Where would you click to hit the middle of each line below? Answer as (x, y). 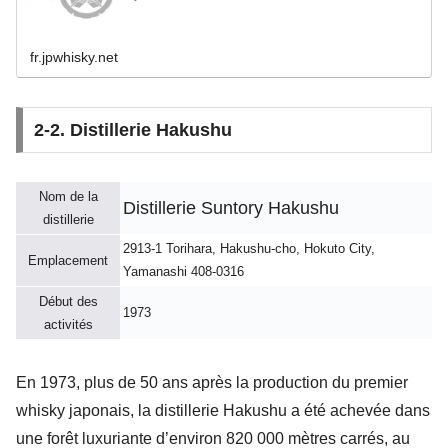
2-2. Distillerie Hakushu (132, 129)
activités (68, 324)
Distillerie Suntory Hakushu (231, 207)
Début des (68, 301)
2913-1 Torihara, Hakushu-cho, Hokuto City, (249, 248)
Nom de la (68, 196)
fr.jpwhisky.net (74, 56)
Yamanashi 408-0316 (183, 271)
